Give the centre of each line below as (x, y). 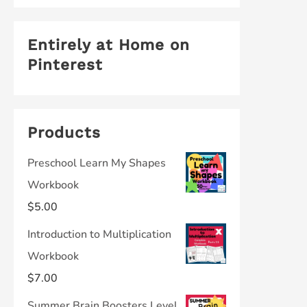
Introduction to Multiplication (99, 234)
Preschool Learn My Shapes (97, 163)
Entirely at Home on (109, 45)
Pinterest (65, 64)
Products (64, 132)
